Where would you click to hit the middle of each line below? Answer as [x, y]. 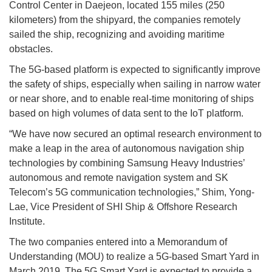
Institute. [27, 221]
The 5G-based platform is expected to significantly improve [135, 69]
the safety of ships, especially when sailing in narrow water [135, 84]
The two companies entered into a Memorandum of [118, 242]
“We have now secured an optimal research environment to [135, 134]
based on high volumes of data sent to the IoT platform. [126, 113]
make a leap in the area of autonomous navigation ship [127, 148]
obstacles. [31, 49]
